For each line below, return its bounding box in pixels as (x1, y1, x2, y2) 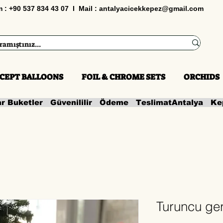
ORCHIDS (184, 72, 220, 82)
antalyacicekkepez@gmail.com (99, 4, 204, 12)
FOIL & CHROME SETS (82, 72, 165, 82)
